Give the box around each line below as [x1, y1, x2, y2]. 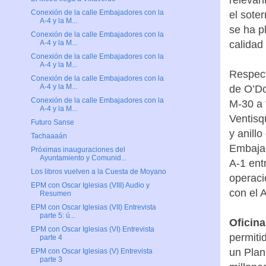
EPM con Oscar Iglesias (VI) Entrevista [30, 225, 154, 234]
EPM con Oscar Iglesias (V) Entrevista [30, 247, 153, 256]
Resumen [39, 189, 71, 198]
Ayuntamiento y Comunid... [39, 154, 126, 163]
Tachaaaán [30, 132, 67, 141]
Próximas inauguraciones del [30, 145, 125, 154]
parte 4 [39, 233, 62, 242]
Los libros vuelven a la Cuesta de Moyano [30, 167, 166, 176]
